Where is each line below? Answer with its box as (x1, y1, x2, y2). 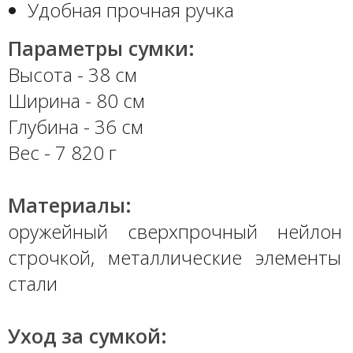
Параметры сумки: (8, 35, 195, 61)
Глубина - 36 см (8, 113, 143, 139)
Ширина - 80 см (8, 87, 145, 113)
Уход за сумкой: (8, 322, 167, 349)
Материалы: (8, 191, 132, 218)
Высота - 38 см (8, 61, 137, 87)
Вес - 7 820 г (8, 139, 117, 165)
